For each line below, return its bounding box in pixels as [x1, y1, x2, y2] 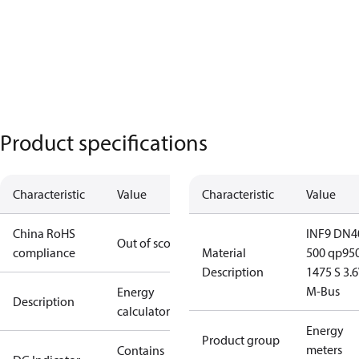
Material [202, 244, 246, 260]
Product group [202, 332, 280, 348]
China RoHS [13, 225, 75, 241]
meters [306, 341, 342, 357]
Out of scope [117, 235, 184, 251]
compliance [13, 244, 75, 260]
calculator [117, 303, 170, 319]
